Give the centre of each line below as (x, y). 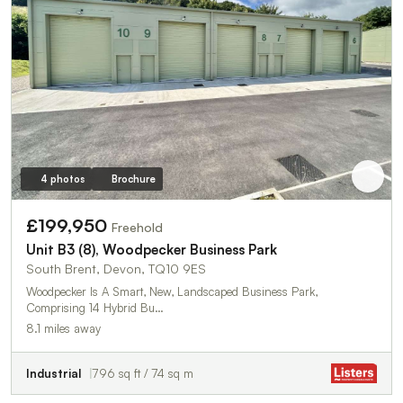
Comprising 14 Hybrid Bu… (95, 308)
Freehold (137, 228)
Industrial (54, 374)
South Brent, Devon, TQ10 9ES (116, 269)
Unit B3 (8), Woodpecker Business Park (152, 250)
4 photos (62, 179)
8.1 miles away (63, 329)
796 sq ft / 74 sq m (143, 374)
